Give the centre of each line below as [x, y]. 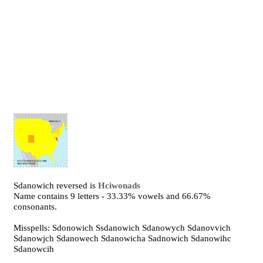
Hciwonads [119, 186]
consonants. [36, 207]
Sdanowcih [34, 249]
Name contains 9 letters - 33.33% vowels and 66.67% [112, 196]
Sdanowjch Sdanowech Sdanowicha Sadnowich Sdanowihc [123, 238]
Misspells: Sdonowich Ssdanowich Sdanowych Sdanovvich [122, 228]
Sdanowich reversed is [56, 186]
